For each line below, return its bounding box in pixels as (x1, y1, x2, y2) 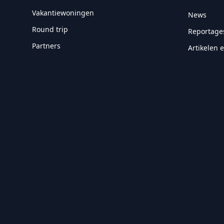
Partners (32, 41, 60, 50)
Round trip (32, 24, 68, 34)
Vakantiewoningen (32, 8, 94, 17)
